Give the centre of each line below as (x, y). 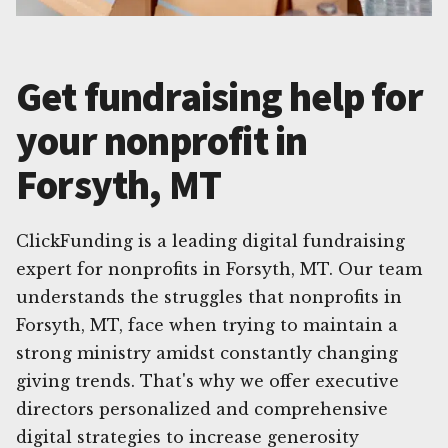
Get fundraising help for (219, 96)
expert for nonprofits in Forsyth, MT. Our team (219, 268)
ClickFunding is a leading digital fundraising (210, 240)
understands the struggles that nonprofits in (209, 296)
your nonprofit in (162, 140)
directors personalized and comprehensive (202, 408)
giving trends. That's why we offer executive (207, 380)
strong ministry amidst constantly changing (207, 352)
